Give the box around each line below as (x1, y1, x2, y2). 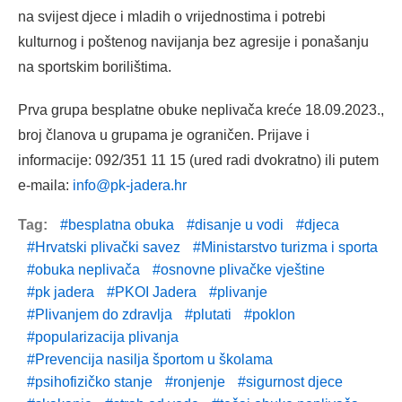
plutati (193, 307, 232, 323)
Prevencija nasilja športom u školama (35, 352, 273, 368)
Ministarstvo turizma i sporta (201, 240, 378, 256)
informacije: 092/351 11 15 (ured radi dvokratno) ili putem (18, 153, 379, 169)
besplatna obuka (68, 217, 174, 233)
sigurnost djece (246, 374, 343, 390)
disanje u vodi (195, 217, 284, 233)
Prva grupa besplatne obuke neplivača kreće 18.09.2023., (18, 102, 384, 118)
